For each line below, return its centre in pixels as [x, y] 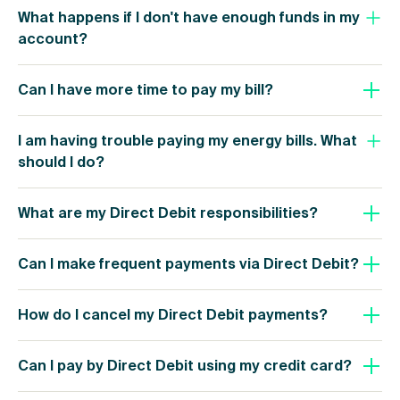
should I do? [61, 162]
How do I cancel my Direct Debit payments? [173, 315]
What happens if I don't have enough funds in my [189, 18]
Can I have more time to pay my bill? [146, 90]
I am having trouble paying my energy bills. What [187, 141]
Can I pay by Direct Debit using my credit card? [185, 366]
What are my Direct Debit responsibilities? [168, 213]
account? [53, 39]
